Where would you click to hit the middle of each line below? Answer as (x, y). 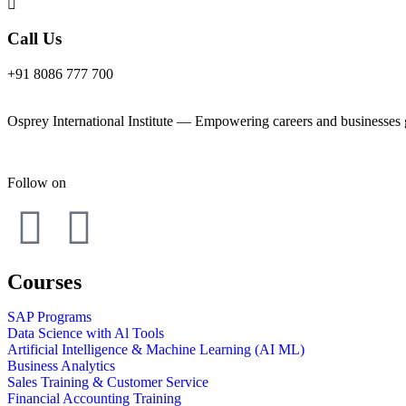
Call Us (34, 39)
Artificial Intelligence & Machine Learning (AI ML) (156, 350)
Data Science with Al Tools (86, 333)
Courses (44, 282)
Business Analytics (61, 366)
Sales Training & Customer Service (108, 382)
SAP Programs (49, 317)
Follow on (37, 183)
